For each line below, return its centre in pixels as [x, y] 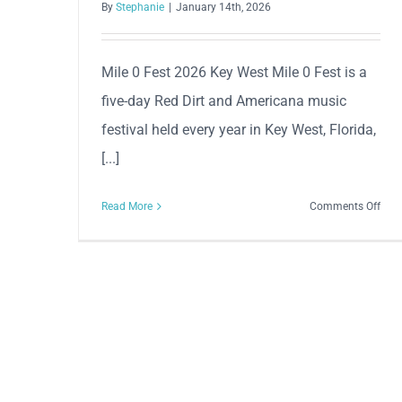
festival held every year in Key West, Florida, [239, 130]
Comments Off [345, 206]
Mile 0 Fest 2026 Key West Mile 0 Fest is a [234, 72]
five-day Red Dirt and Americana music [224, 101]
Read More [127, 206]
